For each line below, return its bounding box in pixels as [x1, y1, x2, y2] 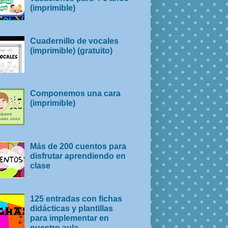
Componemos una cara [30, 89, 121, 98]
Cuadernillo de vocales [30, 36, 119, 45]
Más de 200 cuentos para [30, 141, 127, 151]
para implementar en [30, 214, 109, 223]
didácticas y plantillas [30, 204, 113, 213]
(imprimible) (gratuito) [30, 46, 113, 55]
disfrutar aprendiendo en [30, 151, 126, 160]
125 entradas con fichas [30, 194, 123, 204]
